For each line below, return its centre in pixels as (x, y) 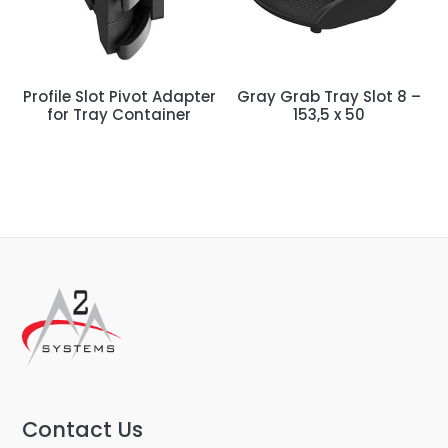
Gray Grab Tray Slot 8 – (328, 97)
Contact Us (83, 430)
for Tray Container (119, 115)
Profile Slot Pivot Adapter (119, 97)
